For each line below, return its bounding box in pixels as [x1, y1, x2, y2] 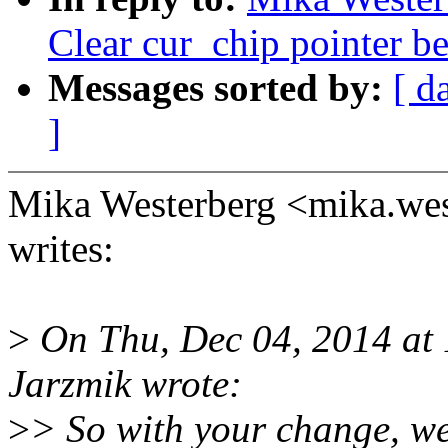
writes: [8, 227, 114, 271]
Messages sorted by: [48, 66, 393, 110]
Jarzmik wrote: [8, 362, 242, 406]
